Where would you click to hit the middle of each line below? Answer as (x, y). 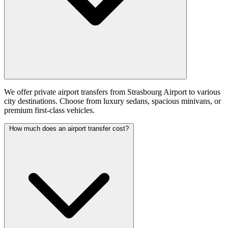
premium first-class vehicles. (49, 110)
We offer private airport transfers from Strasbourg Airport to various (112, 92)
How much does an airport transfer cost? (69, 128)
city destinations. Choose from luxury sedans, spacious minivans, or (112, 101)
